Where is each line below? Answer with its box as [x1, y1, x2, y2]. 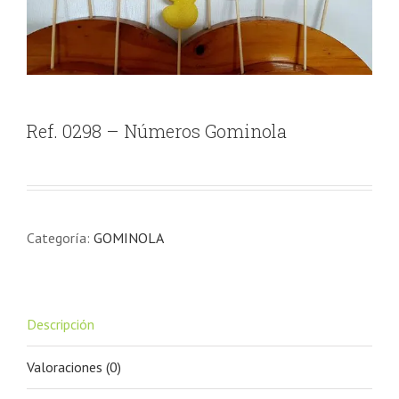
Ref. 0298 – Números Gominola [27, 119, 287, 143]
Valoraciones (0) [27, 358, 121, 377]
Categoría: [27, 229, 94, 248]
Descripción [27, 315, 94, 334]
